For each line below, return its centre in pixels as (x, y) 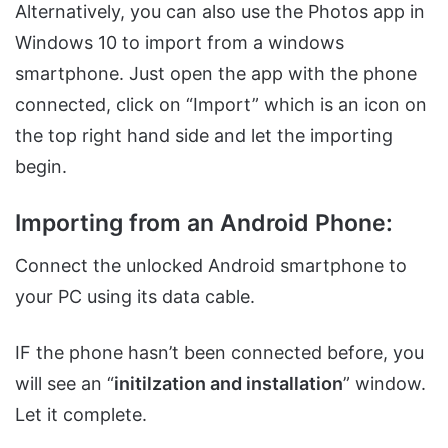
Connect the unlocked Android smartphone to (211, 266)
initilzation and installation (228, 384)
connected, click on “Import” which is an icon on (221, 104)
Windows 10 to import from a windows (179, 42)
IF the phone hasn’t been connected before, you (219, 353)
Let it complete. (81, 415)
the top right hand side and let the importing (204, 135)
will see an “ (64, 384)
